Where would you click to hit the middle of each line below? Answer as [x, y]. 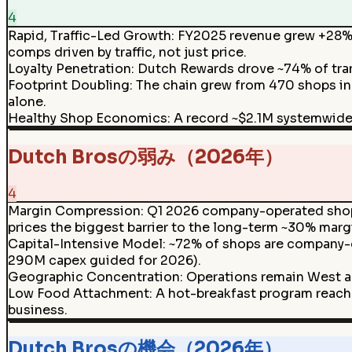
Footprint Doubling [68, 85]
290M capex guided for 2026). [104, 261]
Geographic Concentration [93, 277]
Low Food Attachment [78, 294]
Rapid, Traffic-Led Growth [89, 35]
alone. [27, 101]
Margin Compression [74, 211]
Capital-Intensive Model [85, 244]
